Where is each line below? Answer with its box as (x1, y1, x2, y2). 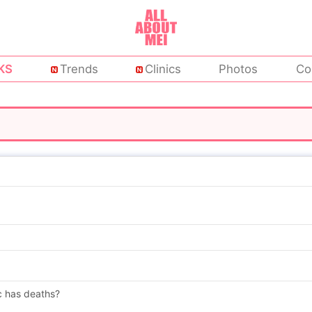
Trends (59, 62, 98, 77)
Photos (219, 62, 258, 77)
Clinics (145, 62, 181, 77)
